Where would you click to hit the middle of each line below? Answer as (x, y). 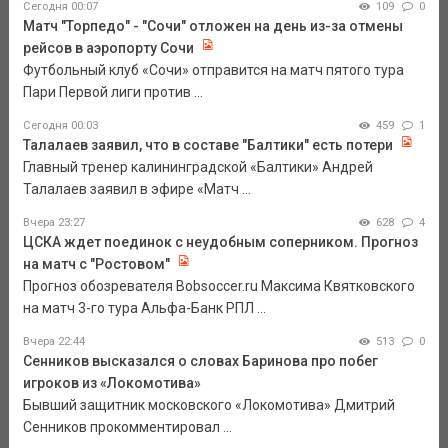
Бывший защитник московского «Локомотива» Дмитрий (208, 405)
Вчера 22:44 (53, 342)
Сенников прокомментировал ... (127, 427)
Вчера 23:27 (53, 223)
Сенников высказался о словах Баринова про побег (200, 361)
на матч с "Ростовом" (96, 264)
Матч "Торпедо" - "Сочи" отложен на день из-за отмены (212, 26)
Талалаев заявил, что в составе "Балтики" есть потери (207, 145)
